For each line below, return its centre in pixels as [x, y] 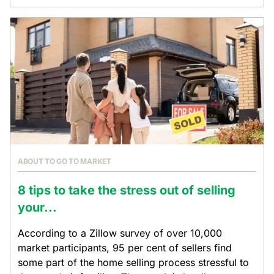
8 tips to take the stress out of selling [127, 190]
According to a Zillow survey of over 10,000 [120, 233]
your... [37, 207]
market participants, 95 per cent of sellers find [125, 248]
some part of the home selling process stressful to [133, 262]
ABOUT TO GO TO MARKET [65, 161]
